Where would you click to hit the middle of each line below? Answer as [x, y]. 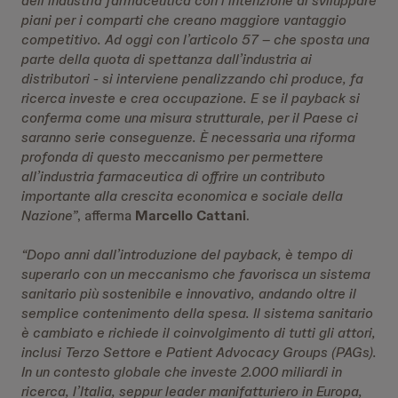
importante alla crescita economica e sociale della [182, 196]
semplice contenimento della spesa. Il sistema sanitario [197, 313]
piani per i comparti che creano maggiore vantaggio [184, 20]
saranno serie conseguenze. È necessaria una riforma [188, 137]
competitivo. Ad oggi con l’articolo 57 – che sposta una [195, 40]
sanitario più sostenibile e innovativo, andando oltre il [189, 294]
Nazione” [49, 215]
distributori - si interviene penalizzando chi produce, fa [192, 79]
